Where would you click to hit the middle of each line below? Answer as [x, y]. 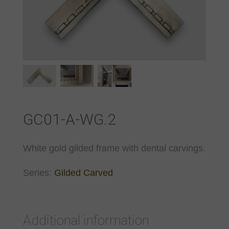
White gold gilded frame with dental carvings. [114, 148]
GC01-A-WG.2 [69, 120]
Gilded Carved [83, 173]
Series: [38, 173]
